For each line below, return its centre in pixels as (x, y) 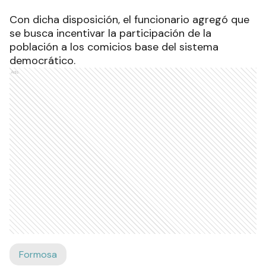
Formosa (38, 255)
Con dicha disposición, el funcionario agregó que (129, 20)
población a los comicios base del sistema (114, 47)
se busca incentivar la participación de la (110, 34)
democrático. (42, 61)
